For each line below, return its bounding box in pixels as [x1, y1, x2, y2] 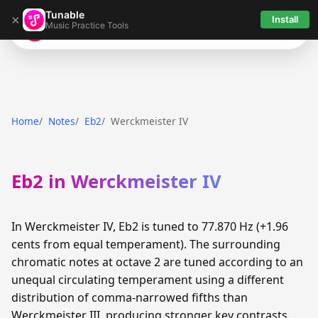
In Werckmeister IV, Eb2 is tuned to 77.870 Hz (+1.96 [11, 219, 288, 235]
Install [272, 13, 298, 25]
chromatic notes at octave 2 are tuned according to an [11, 254, 303, 270]
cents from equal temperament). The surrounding [11, 236, 280, 253]
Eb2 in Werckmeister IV [11, 169, 221, 194]
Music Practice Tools [45, 19, 128, 31]
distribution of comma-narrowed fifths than [11, 290, 248, 306]
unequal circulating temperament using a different [11, 272, 284, 288]
